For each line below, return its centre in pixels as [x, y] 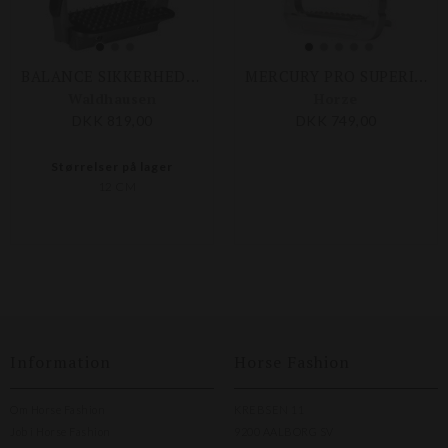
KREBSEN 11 [269, 409]
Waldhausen [112, 98]
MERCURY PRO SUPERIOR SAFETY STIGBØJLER [420, 76]
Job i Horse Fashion [60, 431]
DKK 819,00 [112, 120]
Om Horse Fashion [57, 409]
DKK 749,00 [336, 120]
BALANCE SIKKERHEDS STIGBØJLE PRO [192, 76]
